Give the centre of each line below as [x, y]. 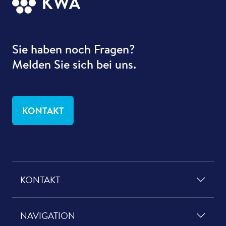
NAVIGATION [48, 215]
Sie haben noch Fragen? [74, 49]
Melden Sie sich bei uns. [74, 64]
